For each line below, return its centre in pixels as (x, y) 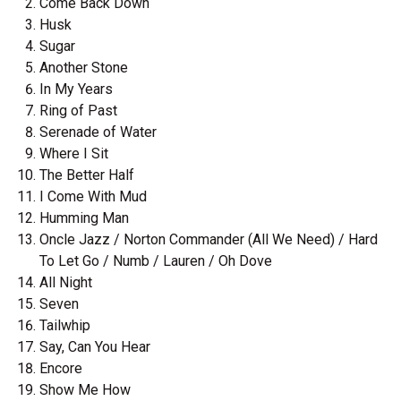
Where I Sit (74, 154)
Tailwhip (65, 326)
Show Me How (85, 390)
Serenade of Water (98, 132)
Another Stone (84, 68)
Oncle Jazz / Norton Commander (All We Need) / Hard (209, 240)
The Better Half (87, 175)
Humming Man (84, 218)
